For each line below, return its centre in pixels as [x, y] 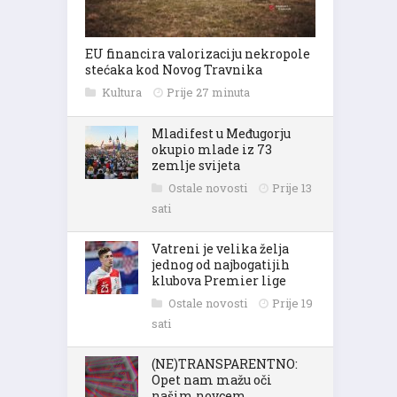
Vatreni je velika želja [220, 249]
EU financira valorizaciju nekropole [198, 54]
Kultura [123, 92]
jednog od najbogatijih [221, 265]
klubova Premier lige [219, 280]
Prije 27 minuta [208, 92]
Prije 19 [292, 303]
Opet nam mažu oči [212, 380]
